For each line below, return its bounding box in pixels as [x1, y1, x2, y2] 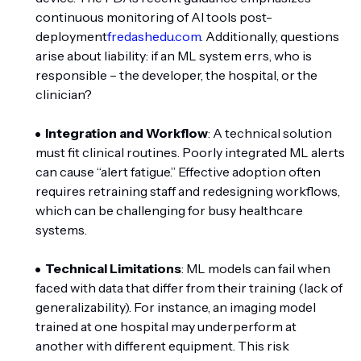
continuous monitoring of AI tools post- [35, 9, 272, 25]
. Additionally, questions [201, 28, 339, 44]
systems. [35, 222, 87, 238]
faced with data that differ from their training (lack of [35, 280, 342, 296]
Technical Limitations [45, 260, 181, 276]
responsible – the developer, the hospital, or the [35, 67, 317, 83]
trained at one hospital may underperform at [35, 318, 297, 334]
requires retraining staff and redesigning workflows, [35, 183, 340, 199]
